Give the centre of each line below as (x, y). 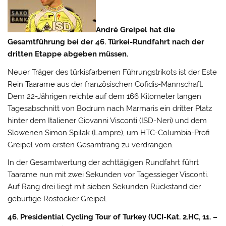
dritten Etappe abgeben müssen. (68, 54)
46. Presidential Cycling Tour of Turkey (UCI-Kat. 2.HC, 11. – (113, 217)
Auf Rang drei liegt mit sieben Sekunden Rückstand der (104, 187)
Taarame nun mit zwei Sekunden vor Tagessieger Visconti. (108, 175)
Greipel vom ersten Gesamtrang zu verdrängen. (91, 145)
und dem (190, 120)
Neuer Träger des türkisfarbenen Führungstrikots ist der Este (112, 72)
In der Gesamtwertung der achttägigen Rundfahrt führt (103, 163)
